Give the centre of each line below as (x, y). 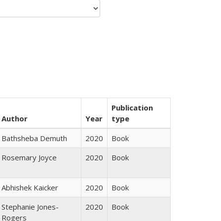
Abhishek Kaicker (30, 187)
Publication (132, 108)
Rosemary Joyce (29, 157)
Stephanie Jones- (30, 207)
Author (15, 118)
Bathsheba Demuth (34, 138)
